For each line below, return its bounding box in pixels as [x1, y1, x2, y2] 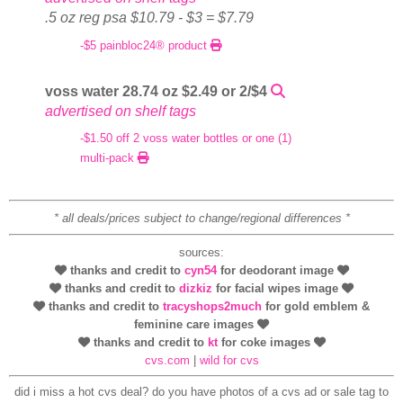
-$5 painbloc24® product [80, 38, 211, 52]
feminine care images [134, 317, 257, 331]
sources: [179, 245, 224, 259]
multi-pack [80, 151, 139, 166]
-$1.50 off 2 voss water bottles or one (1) [80, 131, 292, 146]
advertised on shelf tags [44, 103, 196, 119]
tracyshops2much [163, 299, 262, 313]
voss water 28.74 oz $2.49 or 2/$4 [44, 83, 271, 99]
